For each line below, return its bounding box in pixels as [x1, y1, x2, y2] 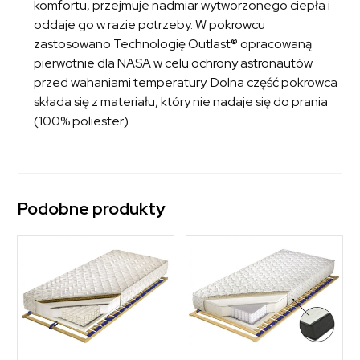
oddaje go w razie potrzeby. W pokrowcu [34, 16, 266, 34]
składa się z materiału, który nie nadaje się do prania [34, 93, 329, 111]
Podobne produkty [18, 198, 166, 220]
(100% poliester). [34, 112, 132, 130]
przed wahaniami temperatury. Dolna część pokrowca [34, 74, 338, 92]
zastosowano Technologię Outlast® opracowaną [34, 35, 313, 53]
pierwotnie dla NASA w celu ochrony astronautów [34, 55, 313, 72]
